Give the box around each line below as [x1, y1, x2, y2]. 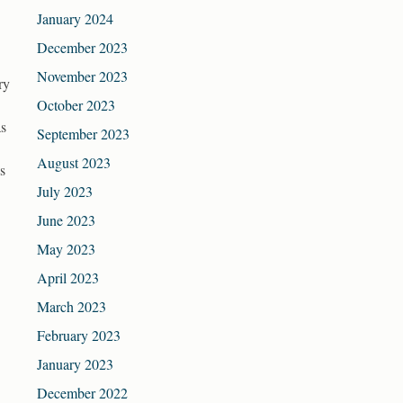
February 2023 [37, 326, 121, 345]
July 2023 [37, 182, 93, 201]
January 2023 [37, 354, 113, 374]
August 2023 [37, 153, 111, 173]
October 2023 [37, 95, 115, 115]
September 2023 [37, 124, 130, 144]
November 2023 [37, 67, 128, 86]
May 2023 [37, 239, 95, 259]
